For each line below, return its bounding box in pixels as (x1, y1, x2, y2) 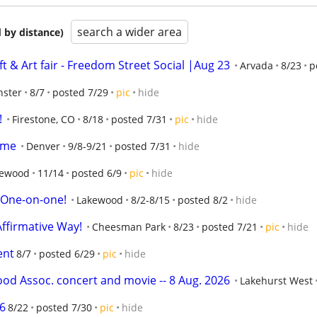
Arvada (240, 59, 273, 72)
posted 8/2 (178, 193, 228, 207)
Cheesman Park (92, 220, 166, 234)
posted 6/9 (71, 166, 122, 180)
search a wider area (77, 24, 182, 40)
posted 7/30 (36, 301, 92, 314)
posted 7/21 (202, 220, 258, 234)
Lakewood (76, 193, 123, 207)
